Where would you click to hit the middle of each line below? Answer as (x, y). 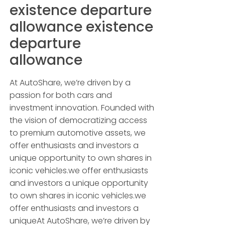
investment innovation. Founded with (82, 108)
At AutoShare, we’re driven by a (70, 83)
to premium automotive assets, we (78, 133)
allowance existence (82, 27)
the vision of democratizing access (79, 121)
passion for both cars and (61, 95)
